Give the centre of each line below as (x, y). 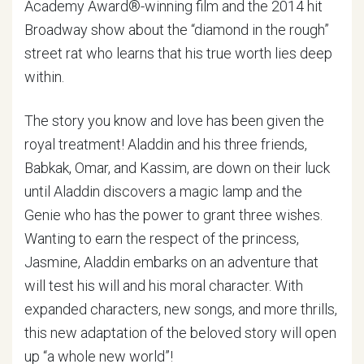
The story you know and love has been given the (174, 121)
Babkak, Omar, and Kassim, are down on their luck (177, 168)
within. (44, 77)
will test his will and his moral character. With (164, 286)
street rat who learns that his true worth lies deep (178, 53)
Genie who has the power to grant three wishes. (173, 215)
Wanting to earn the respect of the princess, (162, 238)
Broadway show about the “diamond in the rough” (177, 30)
